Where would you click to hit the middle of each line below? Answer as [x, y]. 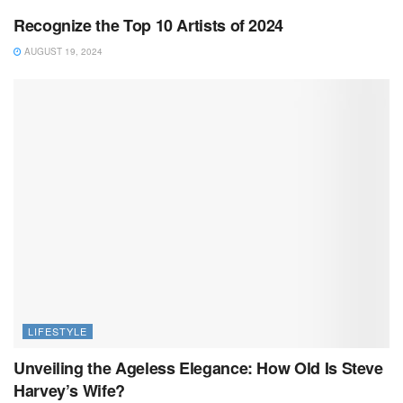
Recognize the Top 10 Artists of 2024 [149, 25]
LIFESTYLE [58, 331]
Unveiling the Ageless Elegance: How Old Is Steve [198, 367]
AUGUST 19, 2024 [62, 51]
